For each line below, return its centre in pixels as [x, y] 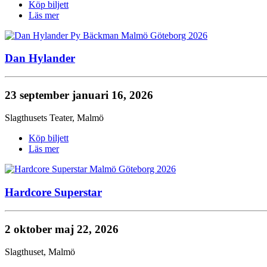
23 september [38, 95]
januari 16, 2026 [113, 95]
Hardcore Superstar [53, 193]
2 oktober [30, 229]
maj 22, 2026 [87, 229]
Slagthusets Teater [38, 118]
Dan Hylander [40, 58]
